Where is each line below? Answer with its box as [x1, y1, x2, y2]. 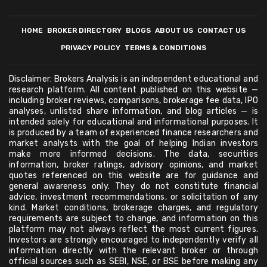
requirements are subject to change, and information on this [9, 213, 258, 224]
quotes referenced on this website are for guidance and [9, 170, 258, 181]
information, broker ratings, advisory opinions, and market [9, 160, 258, 170]
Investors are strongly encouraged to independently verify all [9, 235, 258, 246]
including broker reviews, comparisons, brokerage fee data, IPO [9, 95, 258, 106]
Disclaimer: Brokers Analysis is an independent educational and [9, 74, 258, 85]
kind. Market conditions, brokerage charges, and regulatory [9, 203, 258, 213]
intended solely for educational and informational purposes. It [9, 117, 258, 128]
